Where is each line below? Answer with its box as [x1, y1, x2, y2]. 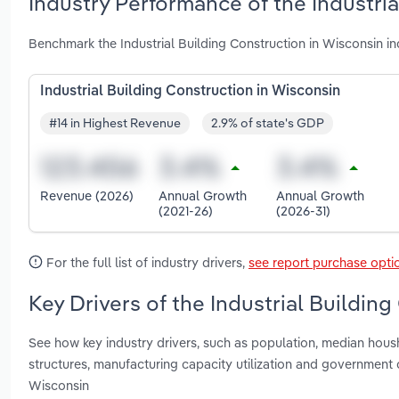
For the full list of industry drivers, [43, 253, 248, 271]
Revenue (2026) [40, 187, 134, 205]
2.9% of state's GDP [211, 115, 324, 132]
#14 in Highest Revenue [49, 115, 181, 132]
